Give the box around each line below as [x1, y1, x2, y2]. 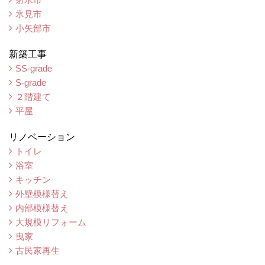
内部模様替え [15, 203, 69, 214]
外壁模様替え [15, 189, 69, 199]
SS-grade [15, 63, 52, 74]
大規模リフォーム [15, 217, 86, 228]
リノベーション [9, 132, 75, 143]
